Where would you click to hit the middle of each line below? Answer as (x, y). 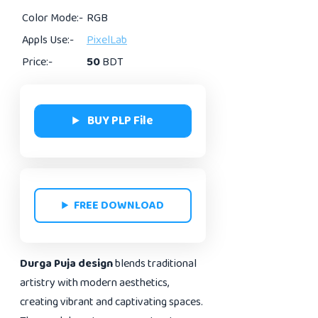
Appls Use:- (48, 40)
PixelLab (107, 40)
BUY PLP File (121, 121)
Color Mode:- (53, 18)
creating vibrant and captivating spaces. (111, 302)
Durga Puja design (67, 264)
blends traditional (156, 264)
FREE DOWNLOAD (119, 206)
